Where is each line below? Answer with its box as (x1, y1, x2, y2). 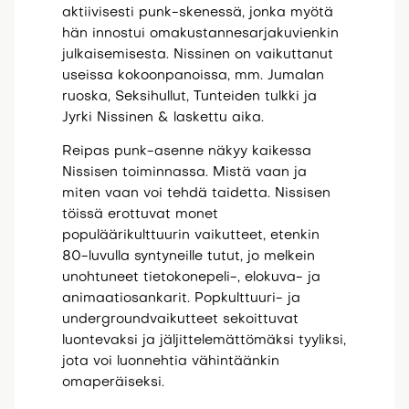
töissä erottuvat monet (61, 208, 218, 222)
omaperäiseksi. (61, 376, 164, 390)
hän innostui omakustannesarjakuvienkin (61, 26, 339, 40)
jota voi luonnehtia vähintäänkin (61, 355, 279, 369)
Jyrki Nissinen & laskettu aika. (61, 110, 264, 124)
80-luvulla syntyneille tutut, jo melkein (61, 250, 315, 264)
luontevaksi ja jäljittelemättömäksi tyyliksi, (61, 334, 346, 348)
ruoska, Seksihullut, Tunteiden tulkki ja (61, 89, 317, 103)
